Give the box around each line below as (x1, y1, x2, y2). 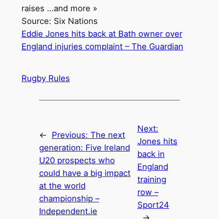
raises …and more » (21, 3, 97, 13)
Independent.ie (39, 206, 97, 217)
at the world (39, 181, 86, 191)
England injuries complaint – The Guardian (21, 41, 183, 51)
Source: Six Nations (21, 16, 98, 26)
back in (137, 149, 165, 159)
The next (90, 130, 125, 140)
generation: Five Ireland (39, 143, 130, 153)
